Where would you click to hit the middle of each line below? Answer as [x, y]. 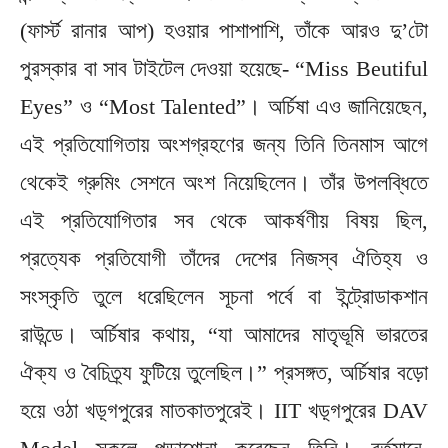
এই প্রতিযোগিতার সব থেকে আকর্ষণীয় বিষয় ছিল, [224, 221]
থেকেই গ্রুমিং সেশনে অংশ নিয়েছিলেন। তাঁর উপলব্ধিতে [224, 183]
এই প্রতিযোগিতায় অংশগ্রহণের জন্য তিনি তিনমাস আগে [224, 145]
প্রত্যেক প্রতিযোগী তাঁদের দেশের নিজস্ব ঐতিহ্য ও [224, 259]
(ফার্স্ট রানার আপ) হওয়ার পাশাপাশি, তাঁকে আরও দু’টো [224, 31]
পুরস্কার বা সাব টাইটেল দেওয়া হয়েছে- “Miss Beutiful [224, 69]
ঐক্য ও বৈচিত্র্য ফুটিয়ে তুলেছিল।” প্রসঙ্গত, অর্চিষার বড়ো [224, 373]
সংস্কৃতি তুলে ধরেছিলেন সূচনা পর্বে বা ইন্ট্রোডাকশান [224, 297]
